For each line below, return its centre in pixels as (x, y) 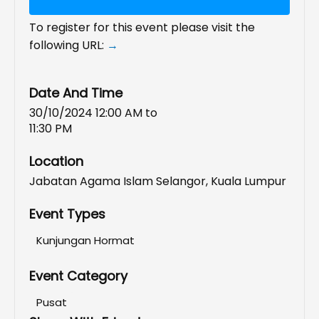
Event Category (78, 276)
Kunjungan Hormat (85, 241)
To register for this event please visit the (142, 28)
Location (56, 162)
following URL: (68, 46)
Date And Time (76, 93)
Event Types (67, 214)
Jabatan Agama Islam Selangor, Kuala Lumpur (158, 182)
